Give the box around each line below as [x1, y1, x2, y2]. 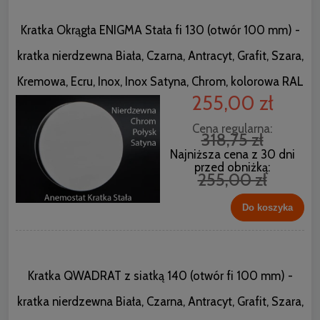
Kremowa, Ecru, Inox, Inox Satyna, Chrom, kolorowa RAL [16, 74, 304, 89]
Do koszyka [242, 202, 293, 214]
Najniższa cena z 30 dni [169, 146, 295, 161]
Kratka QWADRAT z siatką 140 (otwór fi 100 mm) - [27, 269, 293, 284]
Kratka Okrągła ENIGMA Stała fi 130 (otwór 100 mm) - [20, 22, 300, 37]
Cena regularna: [192, 121, 272, 136]
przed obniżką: [194, 159, 270, 174]
